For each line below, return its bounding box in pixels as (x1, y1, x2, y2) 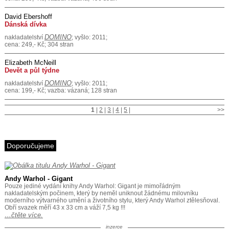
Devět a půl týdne (4, 66, 59, 74)
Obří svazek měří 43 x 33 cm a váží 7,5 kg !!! (4, 204, 125, 211)
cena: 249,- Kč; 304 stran (4, 41, 74, 48)
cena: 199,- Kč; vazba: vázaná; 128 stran (4, 87, 117, 94)
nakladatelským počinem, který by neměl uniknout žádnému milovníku (4, 190, 198, 197)
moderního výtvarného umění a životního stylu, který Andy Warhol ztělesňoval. (4, 197, 220, 204)
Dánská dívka (4, 20, 47, 28)
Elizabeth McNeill (4, 59, 56, 66)
